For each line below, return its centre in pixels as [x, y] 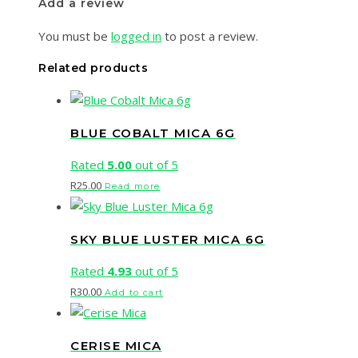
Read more [133, 187]
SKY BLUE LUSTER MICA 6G [168, 239]
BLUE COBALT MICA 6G [153, 133]
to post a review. [210, 36]
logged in [136, 36]
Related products [93, 68]
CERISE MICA [116, 345]
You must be [75, 36]
